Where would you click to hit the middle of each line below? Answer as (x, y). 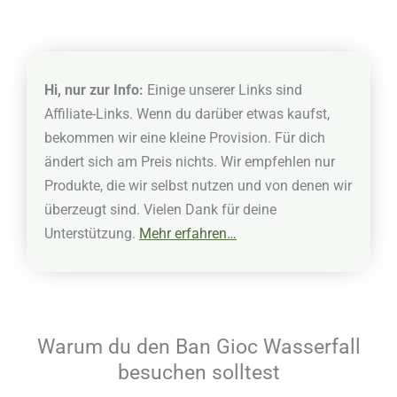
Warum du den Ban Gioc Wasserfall (198, 347)
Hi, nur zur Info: (94, 90)
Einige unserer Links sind (223, 90)
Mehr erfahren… (188, 234)
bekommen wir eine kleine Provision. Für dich (185, 138)
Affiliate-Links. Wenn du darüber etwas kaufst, (187, 114)
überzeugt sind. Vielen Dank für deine (160, 210)
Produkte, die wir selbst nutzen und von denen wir (198, 186)
